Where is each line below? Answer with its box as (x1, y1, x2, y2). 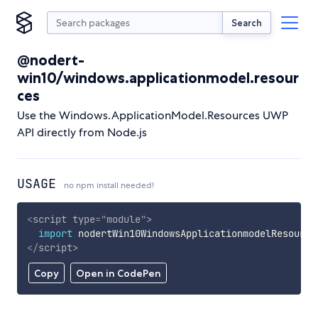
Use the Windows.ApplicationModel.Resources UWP (17, 108, 288, 123)
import (38, 226, 72, 240)
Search (231, 16, 262, 28)
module (106, 212, 141, 226)
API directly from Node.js (17, 125, 147, 140)
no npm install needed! (64, 180, 154, 191)
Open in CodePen (75, 267, 161, 280)
